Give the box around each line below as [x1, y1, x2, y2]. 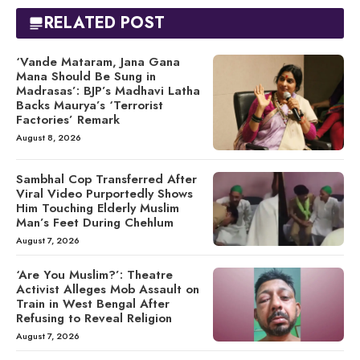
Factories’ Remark [16, 110, 120, 129]
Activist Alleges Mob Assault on [16, 280, 199, 299]
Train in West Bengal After [16, 295, 170, 313]
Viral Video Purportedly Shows [16, 185, 193, 203]
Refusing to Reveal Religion [16, 309, 172, 328]
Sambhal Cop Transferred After [16, 170, 197, 189]
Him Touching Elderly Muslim [16, 199, 179, 218]
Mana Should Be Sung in [16, 67, 156, 85]
